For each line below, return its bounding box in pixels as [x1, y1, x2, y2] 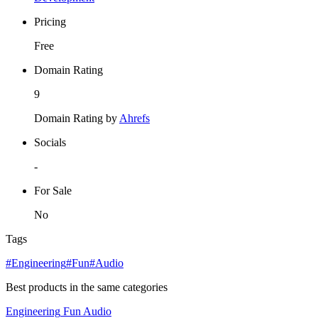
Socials [34, 136, 66, 149]
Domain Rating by [34, 112, 119, 125]
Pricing [34, 16, 66, 28]
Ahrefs [119, 112, 150, 125]
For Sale [34, 185, 72, 197]
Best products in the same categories [6, 281, 168, 294]
